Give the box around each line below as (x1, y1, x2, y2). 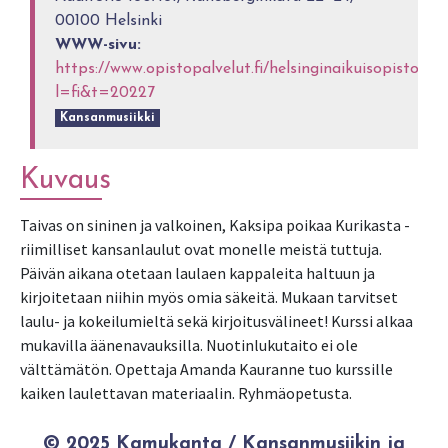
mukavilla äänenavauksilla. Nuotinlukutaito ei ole (20, 335, 358, 356)
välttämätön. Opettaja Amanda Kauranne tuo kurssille (20, 359, 393, 380)
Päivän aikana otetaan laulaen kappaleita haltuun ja (20, 263, 375, 284)
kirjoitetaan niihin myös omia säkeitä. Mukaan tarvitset (20, 287, 398, 308)
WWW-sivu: (55, 37, 142, 54)
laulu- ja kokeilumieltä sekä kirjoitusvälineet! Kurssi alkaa (20, 311, 413, 332)
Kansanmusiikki (60, 112, 155, 125)
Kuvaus (20, 166, 111, 196)
